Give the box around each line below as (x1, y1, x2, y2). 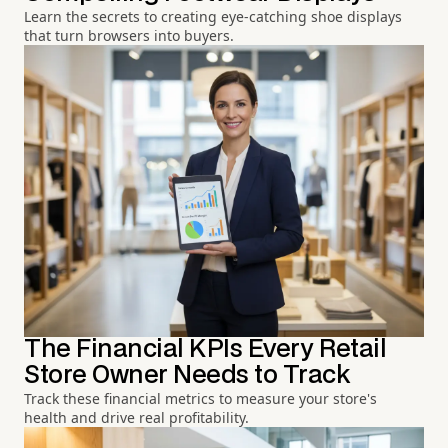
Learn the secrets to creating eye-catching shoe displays (24, 6, 402, 26)
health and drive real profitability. (24, 407, 249, 427)
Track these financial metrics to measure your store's (24, 388, 377, 408)
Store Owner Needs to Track (24, 363, 351, 387)
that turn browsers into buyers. (24, 25, 234, 45)
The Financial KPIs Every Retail (24, 337, 387, 361)
